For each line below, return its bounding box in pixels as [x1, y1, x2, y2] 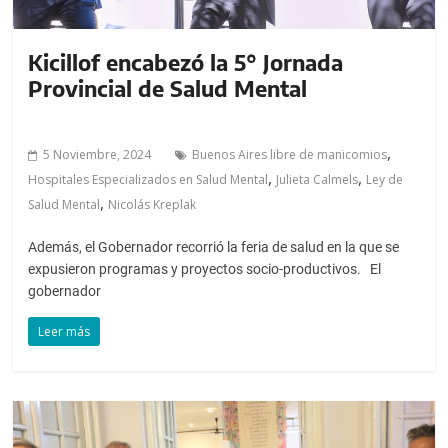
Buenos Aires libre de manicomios [192, 145, 388, 163]
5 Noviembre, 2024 [43, 145, 152, 163]
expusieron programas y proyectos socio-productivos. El [28, 260, 382, 277]
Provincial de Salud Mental [28, 73, 308, 102]
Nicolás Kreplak [108, 195, 197, 213]
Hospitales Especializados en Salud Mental [28, 170, 269, 188]
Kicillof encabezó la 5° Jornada [28, 47, 344, 76]
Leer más [38, 322, 91, 340]
